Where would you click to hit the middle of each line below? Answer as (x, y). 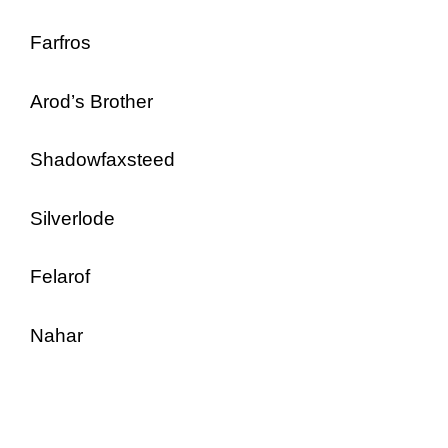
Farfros (60, 42)
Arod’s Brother (91, 101)
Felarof (60, 276)
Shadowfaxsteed (102, 159)
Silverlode (72, 218)
